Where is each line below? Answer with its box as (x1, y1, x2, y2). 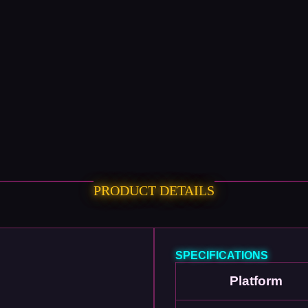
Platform (229, 274, 283, 288)
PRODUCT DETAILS (93, 183, 214, 198)
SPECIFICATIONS (175, 250, 268, 261)
